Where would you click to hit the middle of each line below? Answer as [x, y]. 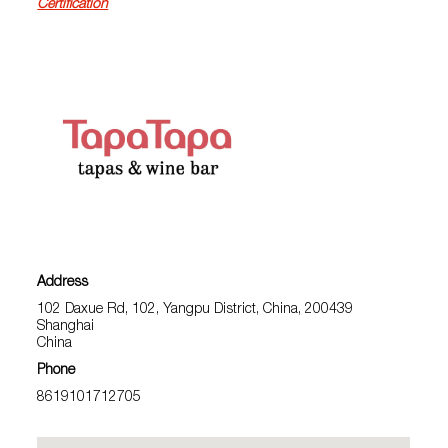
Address [63, 283]
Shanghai [66, 327]
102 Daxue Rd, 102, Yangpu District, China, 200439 [195, 310]
